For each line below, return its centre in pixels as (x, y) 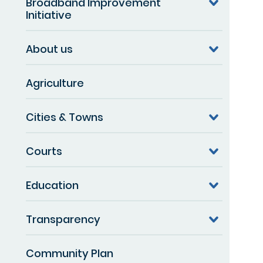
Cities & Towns (65, 117)
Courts (44, 151)
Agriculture (55, 83)
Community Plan (70, 253)
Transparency (63, 219)
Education (52, 185)
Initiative (49, 15)
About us (49, 49)
